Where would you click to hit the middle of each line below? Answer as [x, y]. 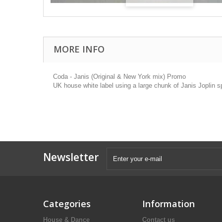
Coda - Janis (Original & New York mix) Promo [119, 77]
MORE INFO [79, 49]
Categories [67, 204]
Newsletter [71, 157]
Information [168, 204]
